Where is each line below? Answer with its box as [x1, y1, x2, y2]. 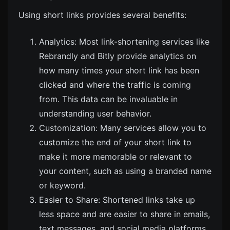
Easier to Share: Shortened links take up [39, 194, 195, 205]
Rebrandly [39, 50, 78, 61]
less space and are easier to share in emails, [39, 208, 210, 219]
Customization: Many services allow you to [39, 122, 206, 133]
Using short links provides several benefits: [18, 9, 186, 20]
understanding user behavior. [39, 108, 151, 119]
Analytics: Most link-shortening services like [39, 36, 209, 47]
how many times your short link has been [39, 65, 199, 75]
